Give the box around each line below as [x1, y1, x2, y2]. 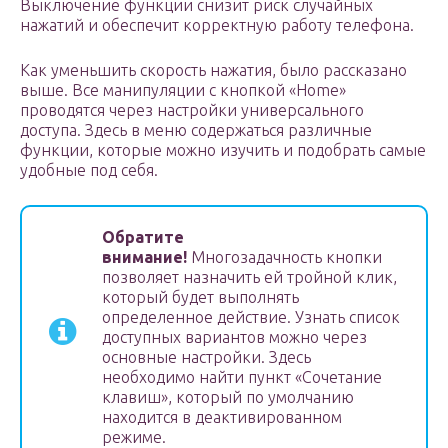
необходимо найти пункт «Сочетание [102, 368, 382, 387]
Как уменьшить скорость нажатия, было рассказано [20, 61, 407, 80]
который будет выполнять [102, 288, 299, 307]
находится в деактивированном [102, 408, 342, 427]
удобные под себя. [20, 161, 158, 180]
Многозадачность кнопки [187, 248, 382, 267]
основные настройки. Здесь [102, 348, 311, 367]
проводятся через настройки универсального [20, 101, 364, 120]
